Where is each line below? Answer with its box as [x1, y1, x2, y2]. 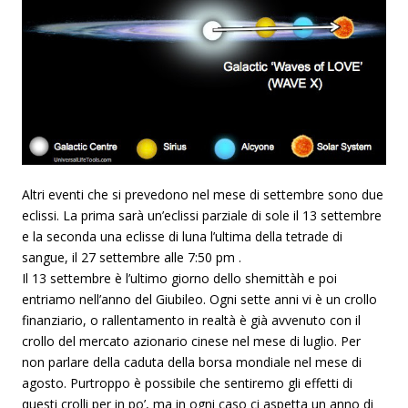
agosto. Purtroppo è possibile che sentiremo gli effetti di [22, 374, 352, 393]
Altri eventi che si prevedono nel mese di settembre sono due [22, 186, 383, 204]
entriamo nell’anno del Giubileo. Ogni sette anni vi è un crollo [22, 291, 377, 309]
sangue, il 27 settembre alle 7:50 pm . [22, 249, 241, 267]
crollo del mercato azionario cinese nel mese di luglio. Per [22, 332, 361, 351]
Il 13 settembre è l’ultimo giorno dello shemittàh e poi [22, 270, 337, 288]
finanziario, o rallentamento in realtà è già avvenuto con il [22, 311, 361, 330]
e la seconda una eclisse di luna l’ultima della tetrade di [22, 228, 342, 246]
